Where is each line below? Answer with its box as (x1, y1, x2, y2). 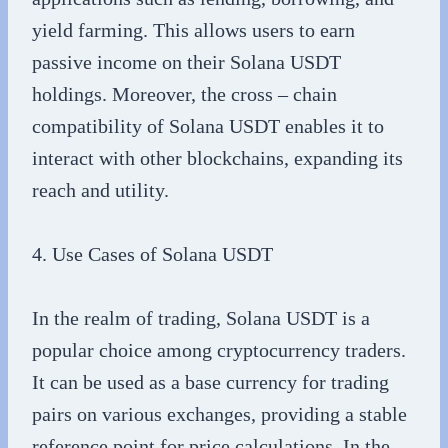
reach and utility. (32, 179, 169, 201)
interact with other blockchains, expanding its (32, 147, 403, 169)
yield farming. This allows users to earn (32, 19, 355, 41)
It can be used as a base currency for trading (32, 371, 389, 393)
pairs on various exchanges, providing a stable (32, 403, 407, 425)
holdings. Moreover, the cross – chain (32, 83, 337, 105)
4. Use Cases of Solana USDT (32, 243, 273, 265)
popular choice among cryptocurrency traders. (32, 339, 406, 361)
